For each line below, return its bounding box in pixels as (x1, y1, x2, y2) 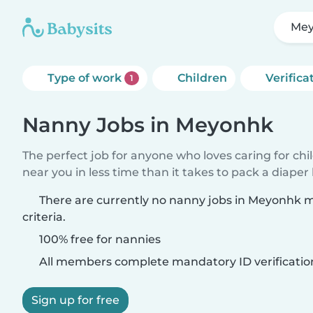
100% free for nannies (36, 233, 161, 246)
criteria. (22, 210, 66, 224)
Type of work (48, 71, 124, 85)
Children (177, 71, 227, 85)
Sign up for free (31, 293, 119, 307)
